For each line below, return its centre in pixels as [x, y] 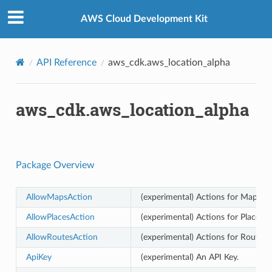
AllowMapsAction [59, 197]
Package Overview [55, 165]
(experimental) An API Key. [189, 257]
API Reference [66, 62]
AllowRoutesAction [62, 237]
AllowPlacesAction [60, 217]
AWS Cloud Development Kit [144, 19]
